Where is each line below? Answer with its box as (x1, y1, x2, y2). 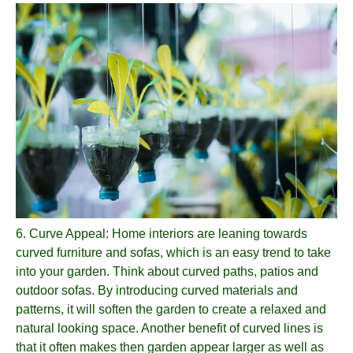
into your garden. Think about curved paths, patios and (16, 264, 318, 278)
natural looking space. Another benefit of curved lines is (16, 321, 323, 335)
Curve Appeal (29, 226, 106, 240)
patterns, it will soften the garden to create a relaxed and (16, 302, 326, 316)
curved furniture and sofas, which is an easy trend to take (16, 245, 331, 259)
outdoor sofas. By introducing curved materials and (16, 283, 298, 297)
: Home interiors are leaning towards (106, 226, 307, 240)
